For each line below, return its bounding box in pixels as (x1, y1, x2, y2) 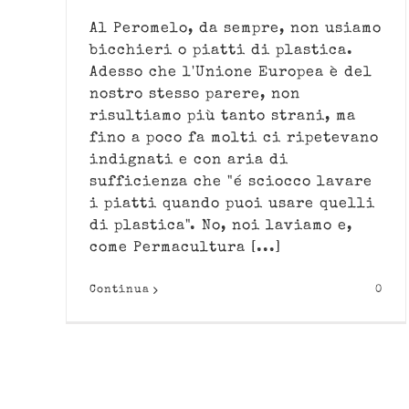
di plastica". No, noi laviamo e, (89, 219, 352, 235)
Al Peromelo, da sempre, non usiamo (89, 22, 382, 37)
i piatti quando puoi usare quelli (89, 197, 375, 213)
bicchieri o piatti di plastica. (89, 44, 353, 59)
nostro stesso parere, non (89, 88, 300, 103)
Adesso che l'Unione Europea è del (89, 66, 372, 81)
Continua (89, 285, 150, 297)
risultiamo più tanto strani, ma (89, 110, 356, 125)
